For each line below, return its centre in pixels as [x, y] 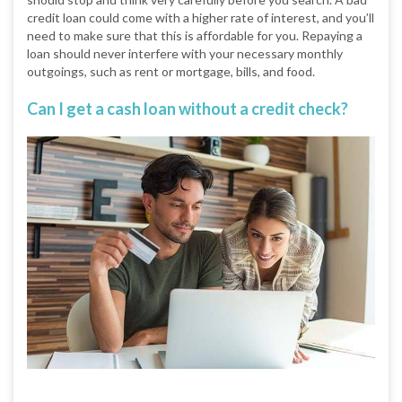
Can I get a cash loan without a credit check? [188, 108]
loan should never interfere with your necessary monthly [185, 53]
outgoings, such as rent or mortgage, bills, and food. [171, 71]
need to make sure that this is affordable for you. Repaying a [195, 35]
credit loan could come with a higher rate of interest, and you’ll [201, 17]
